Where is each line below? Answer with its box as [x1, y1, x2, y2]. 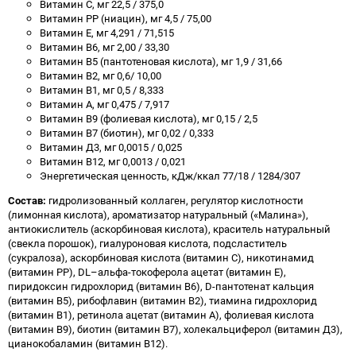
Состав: [8, 193, 48, 207]
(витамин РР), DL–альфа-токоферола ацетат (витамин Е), [8, 265, 286, 279]
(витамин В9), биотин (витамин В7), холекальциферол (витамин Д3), [8, 322, 342, 336]
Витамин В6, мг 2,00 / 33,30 [40, 40, 169, 54]
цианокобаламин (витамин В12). [8, 336, 168, 350]
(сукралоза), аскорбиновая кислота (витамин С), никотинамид [8, 250, 314, 265]
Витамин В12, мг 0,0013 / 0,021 [40, 154, 186, 168]
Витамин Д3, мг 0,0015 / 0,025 [40, 140, 182, 154]
